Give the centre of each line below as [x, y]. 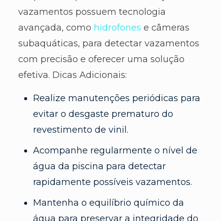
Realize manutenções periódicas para [116, 98]
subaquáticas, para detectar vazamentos [109, 44]
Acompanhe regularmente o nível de [115, 151]
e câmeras [165, 28]
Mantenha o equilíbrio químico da [108, 203]
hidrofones [117, 28]
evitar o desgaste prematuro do [103, 114]
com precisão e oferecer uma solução [101, 59]
